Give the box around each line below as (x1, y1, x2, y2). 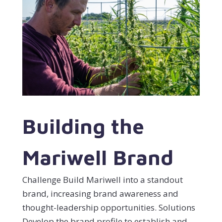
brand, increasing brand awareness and (22, 187, 178, 199)
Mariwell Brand (22, 144, 173, 169)
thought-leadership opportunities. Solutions (22, 201, 195, 213)
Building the (22, 113, 144, 138)
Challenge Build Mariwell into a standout (22, 173, 183, 185)
